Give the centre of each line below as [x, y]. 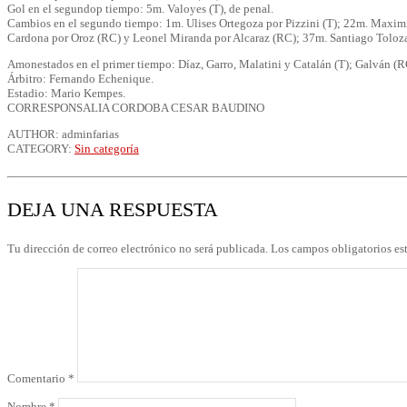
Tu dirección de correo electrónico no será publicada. [138, 249]
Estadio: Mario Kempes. [66, 93]
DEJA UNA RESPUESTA [113, 210]
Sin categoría [107, 148]
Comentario [38, 379]
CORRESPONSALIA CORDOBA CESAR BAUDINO [136, 107]
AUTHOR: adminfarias [63, 134]
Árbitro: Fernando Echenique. [80, 78]
